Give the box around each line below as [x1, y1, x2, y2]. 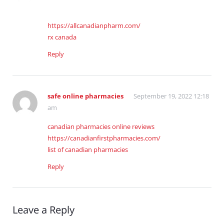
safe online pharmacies [47, 91, 123, 101]
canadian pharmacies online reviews [47, 122, 154, 131]
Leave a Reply [12, 203, 74, 217]
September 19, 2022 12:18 [133, 91, 209, 101]
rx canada [47, 32, 76, 42]
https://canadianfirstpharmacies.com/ [47, 133, 160, 143]
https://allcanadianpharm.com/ [47, 21, 140, 30]
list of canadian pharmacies [47, 145, 128, 154]
